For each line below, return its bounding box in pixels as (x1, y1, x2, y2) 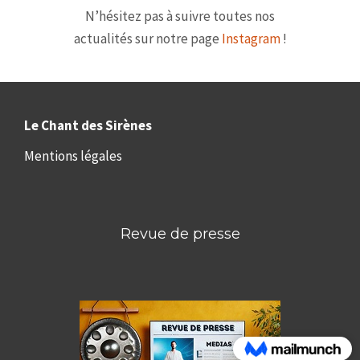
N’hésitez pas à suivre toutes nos (85, 7, 275, 25)
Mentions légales (24, 147, 122, 165)
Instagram (221, 30, 280, 47)
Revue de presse (120, 225, 240, 243)
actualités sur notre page (73, 30, 222, 47)
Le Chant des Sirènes (24, 117, 152, 134)
